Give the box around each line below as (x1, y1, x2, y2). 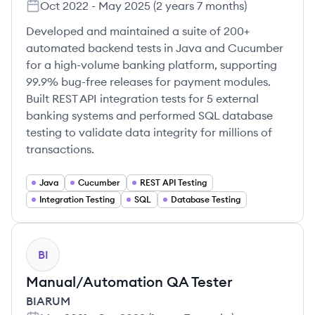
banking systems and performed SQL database (26, 108, 273, 122)
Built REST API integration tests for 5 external (26, 91, 259, 105)
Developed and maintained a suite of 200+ (26, 24, 250, 38)
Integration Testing (39, 194, 115, 205)
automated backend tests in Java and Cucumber (26, 41, 283, 55)
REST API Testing (140, 177, 207, 188)
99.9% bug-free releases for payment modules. (26, 75, 271, 89)
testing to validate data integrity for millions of (26, 125, 272, 139)
